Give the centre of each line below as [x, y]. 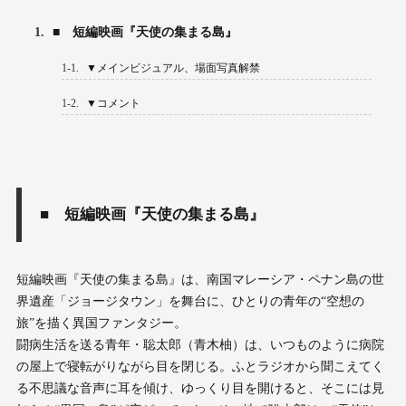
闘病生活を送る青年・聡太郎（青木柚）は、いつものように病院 [200, 345]
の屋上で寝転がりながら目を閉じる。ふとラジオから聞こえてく [200, 367]
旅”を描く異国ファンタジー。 [101, 324]
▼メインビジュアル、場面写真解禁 [171, 68]
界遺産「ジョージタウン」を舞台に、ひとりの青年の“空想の [190, 302]
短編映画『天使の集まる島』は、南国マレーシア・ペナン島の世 [200, 280]
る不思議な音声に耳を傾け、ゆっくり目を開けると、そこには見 [200, 389]
